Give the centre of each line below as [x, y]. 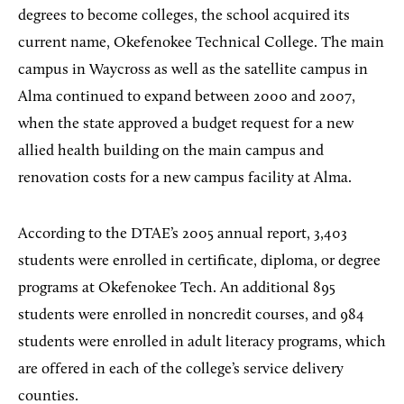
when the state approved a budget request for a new [186, 124]
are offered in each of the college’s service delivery [181, 370]
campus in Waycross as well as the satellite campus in [193, 70]
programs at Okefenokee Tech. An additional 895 [177, 289]
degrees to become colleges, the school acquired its [184, 16]
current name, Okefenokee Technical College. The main [201, 43]
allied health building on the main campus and [171, 151]
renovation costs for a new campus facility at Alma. [185, 179]
